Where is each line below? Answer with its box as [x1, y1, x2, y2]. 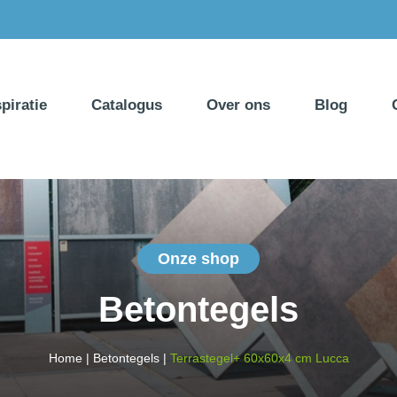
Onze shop [158, 250, 239, 269]
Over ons [206, 97, 270, 114]
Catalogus [91, 97, 162, 114]
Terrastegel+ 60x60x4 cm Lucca [169, 351, 349, 366]
